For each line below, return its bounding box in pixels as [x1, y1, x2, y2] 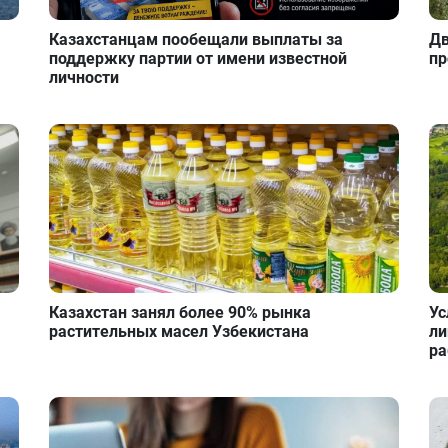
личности [49, 68, 120, 88]
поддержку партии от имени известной [49, 49, 348, 69]
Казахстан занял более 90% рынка [49, 302, 312, 322]
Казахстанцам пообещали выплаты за [49, 30, 344, 50]
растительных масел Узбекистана [49, 321, 310, 341]
